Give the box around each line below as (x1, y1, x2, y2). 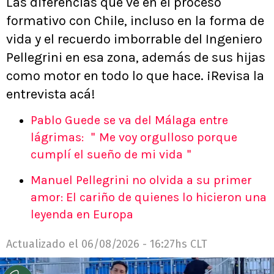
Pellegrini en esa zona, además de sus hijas (6, 50, 265, 66)
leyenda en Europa (31, 207, 133, 222)
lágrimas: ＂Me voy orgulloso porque (31, 130, 237, 145)
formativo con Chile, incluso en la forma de (6, 13, 264, 29)
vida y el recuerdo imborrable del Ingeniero (6, 31, 262, 48)
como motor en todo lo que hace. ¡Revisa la (6, 68, 264, 84)
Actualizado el (6, 237, 81, 251)
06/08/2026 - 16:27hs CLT (81, 237, 207, 251)
